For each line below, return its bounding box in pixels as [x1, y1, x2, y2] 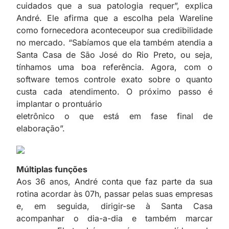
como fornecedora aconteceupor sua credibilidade [16, 25, 213, 35]
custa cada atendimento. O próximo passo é [16, 86, 213, 97]
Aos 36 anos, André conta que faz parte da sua [16, 176, 213, 187]
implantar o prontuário [16, 98, 102, 109]
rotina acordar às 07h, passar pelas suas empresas [16, 188, 213, 199]
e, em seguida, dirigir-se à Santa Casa [16, 200, 213, 211]
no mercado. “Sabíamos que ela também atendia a [16, 37, 213, 48]
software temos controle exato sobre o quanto [16, 74, 213, 84]
